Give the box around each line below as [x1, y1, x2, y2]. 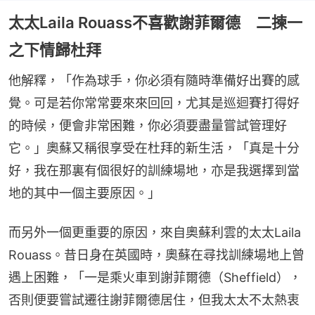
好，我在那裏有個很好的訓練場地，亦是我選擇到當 [8, 163, 300, 179]
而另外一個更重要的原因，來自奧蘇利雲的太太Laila [8, 225, 301, 240]
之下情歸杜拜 [8, 41, 101, 60]
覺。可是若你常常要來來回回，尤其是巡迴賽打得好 [8, 96, 300, 111]
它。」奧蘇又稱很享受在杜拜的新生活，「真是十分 [8, 141, 300, 156]
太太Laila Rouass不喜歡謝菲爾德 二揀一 [8, 13, 302, 32]
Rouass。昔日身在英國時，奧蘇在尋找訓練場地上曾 [8, 247, 304, 263]
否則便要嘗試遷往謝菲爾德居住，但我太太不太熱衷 [8, 292, 300, 308]
